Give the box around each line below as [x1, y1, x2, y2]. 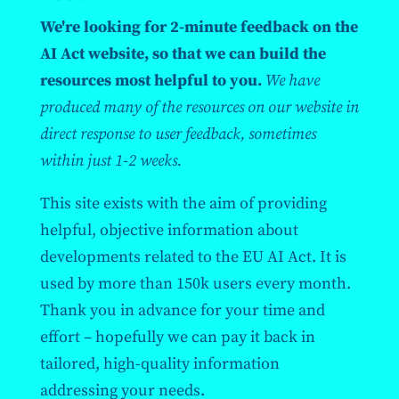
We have [265, 69, 320, 91]
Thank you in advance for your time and [39, 299, 325, 321]
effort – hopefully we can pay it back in [39, 326, 315, 347]
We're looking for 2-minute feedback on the [39, 16, 358, 37]
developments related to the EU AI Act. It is [39, 246, 346, 267]
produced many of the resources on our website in [39, 96, 359, 118]
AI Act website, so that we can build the [39, 43, 326, 64]
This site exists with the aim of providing [39, 192, 327, 214]
